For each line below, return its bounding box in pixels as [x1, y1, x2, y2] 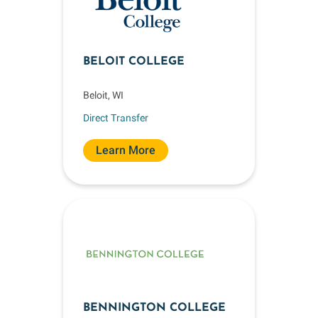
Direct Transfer [83, 111, 148, 124]
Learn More [96, 143, 155, 157]
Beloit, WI [83, 89, 124, 101]
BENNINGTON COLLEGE [83, 302, 226, 314]
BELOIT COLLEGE [83, 56, 185, 67]
